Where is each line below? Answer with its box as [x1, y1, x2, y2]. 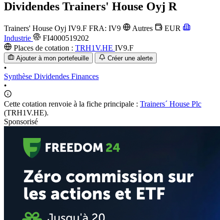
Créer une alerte [107, 55, 153, 62]
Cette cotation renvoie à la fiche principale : [4, 100, 140, 109]
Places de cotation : [12, 43, 75, 52]
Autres [131, 24, 155, 32]
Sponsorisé [4, 117, 38, 126]
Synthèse [4, 72, 34, 81]
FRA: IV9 [89, 24, 123, 32]
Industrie [4, 33, 33, 42]
